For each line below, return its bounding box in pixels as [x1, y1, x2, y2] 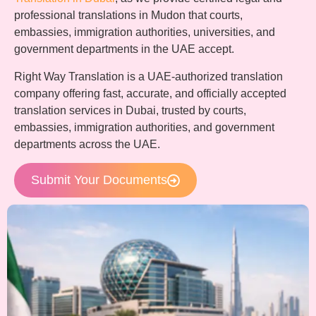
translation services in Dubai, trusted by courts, [14, 104, 246, 116]
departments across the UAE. [14, 138, 160, 150]
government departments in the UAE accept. [14, 43, 234, 56]
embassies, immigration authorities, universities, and [14, 26, 275, 39]
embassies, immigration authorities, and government [14, 121, 274, 133]
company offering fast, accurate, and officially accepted [14, 87, 286, 99]
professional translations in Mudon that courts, [14, 9, 243, 22]
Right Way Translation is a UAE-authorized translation [14, 70, 283, 83]
